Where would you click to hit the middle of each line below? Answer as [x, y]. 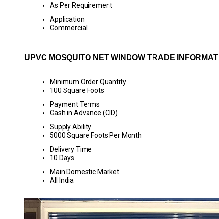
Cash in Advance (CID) [84, 113]
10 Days [62, 158]
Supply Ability [71, 127]
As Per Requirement [81, 5]
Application [67, 19]
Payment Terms [75, 104]
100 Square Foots [77, 90]
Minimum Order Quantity [88, 82]
